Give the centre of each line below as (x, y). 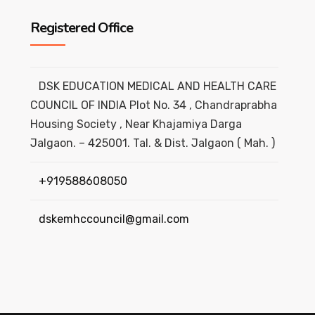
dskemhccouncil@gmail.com (114, 219)
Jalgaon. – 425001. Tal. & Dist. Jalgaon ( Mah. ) (152, 143)
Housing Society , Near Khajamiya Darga (136, 124)
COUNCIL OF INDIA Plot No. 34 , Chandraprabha (153, 105)
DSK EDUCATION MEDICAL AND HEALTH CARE (157, 86)
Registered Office (81, 28)
